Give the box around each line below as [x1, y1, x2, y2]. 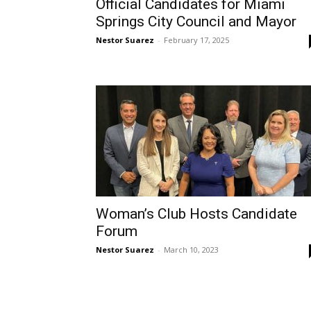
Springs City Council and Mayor [96, 13, 296, 31]
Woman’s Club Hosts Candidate [96, 205, 297, 223]
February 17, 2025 [164, 35, 229, 46]
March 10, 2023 [164, 244, 219, 255]
